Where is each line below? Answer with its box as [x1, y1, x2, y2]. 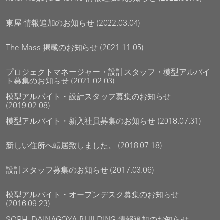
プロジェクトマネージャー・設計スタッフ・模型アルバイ [6, 67, 210, 77]
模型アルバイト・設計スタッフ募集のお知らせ [6, 92, 171, 101]
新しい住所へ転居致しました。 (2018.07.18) [6, 141, 162, 150]
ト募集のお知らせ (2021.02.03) [6, 76, 115, 85]
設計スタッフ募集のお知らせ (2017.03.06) [6, 165, 154, 175]
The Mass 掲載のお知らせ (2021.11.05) [6, 43, 144, 52]
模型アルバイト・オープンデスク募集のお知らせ [6, 190, 179, 199]
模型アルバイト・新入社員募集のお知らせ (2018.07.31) [6, 116, 201, 126]
